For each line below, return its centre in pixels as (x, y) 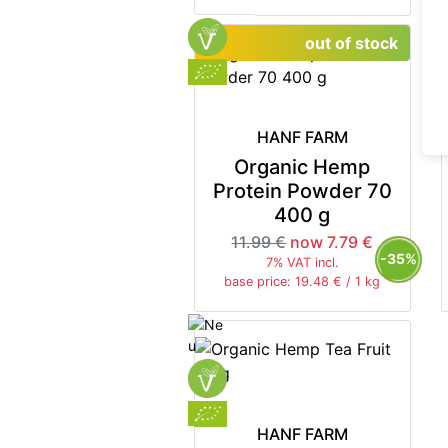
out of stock (351, 42)
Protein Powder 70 (302, 191)
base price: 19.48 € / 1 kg (302, 282)
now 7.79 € (332, 242)
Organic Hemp (302, 167)
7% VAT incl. (302, 263)
